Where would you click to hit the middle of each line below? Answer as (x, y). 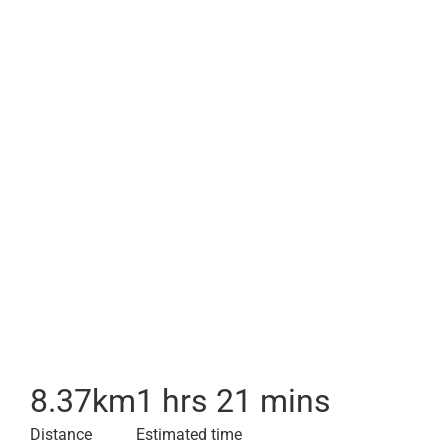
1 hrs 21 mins (233, 401)
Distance (61, 434)
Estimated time (189, 434)
